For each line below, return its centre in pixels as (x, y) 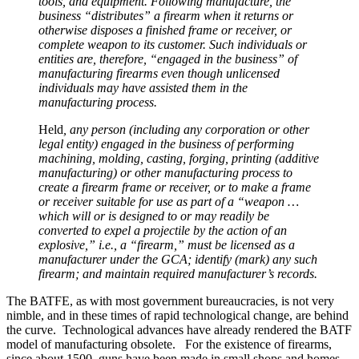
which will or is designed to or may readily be (154, 216)
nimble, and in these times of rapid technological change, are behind (177, 315)
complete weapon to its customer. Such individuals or (173, 44)
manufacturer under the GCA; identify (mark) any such (178, 259)
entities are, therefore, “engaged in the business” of (168, 58)
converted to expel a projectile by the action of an (163, 230)
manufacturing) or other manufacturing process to (165, 172)
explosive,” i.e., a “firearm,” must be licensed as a (167, 244)
